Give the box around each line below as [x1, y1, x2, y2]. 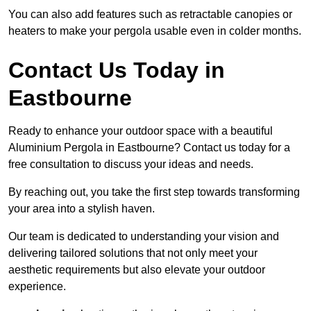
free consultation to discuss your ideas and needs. [8, 158, 253, 171]
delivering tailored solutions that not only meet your [8, 247, 258, 260]
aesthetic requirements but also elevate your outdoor [8, 264, 265, 276]
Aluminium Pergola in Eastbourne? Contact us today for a [8, 142, 290, 154]
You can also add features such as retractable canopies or [8, 8, 292, 21]
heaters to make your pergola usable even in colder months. [8, 25, 301, 37]
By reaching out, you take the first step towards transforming [8, 186, 300, 199]
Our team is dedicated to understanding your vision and [8, 230, 279, 243]
